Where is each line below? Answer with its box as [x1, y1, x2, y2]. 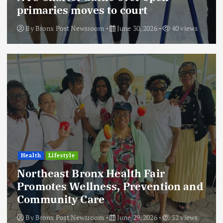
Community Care [17, 192, 105, 206]
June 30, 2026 [115, 23, 157, 33]
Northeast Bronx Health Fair [17, 166, 165, 180]
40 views [170, 23, 198, 33]
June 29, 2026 [115, 212, 157, 222]
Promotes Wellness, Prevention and [17, 179, 203, 193]
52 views [170, 212, 198, 222]
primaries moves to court [17, 2, 148, 17]
